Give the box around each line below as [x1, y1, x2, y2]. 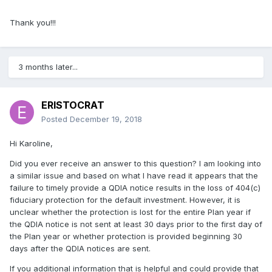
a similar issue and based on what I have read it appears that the [10, 171, 258, 181]
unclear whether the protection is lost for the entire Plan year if [10, 207, 251, 217]
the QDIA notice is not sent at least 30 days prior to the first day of [10, 219, 262, 229]
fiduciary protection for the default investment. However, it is [10, 195, 240, 205]
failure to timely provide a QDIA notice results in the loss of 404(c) [10, 183, 260, 193]
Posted [41, 114, 70, 124]
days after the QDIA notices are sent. [10, 243, 153, 254]
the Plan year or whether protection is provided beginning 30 [10, 231, 242, 242]
